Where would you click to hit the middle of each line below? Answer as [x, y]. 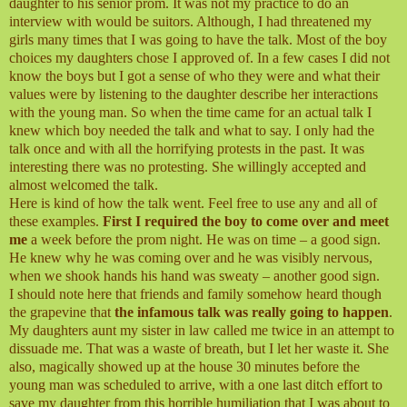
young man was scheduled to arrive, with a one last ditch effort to [196, 385]
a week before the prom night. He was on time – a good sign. [204, 240]
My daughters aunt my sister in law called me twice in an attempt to [202, 331]
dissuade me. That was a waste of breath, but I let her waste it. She [199, 349]
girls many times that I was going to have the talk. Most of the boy [198, 40]
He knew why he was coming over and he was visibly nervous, [191, 258]
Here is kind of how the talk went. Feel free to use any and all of [193, 203]
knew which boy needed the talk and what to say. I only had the [192, 131]
